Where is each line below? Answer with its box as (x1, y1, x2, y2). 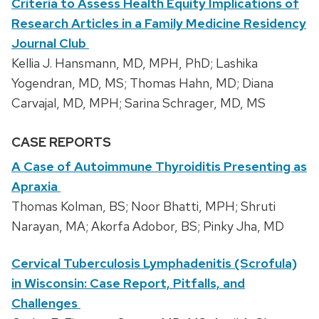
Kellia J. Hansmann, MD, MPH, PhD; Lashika (11, 55, 258, 72)
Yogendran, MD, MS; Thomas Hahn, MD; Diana (11, 75, 273, 92)
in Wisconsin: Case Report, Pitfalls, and (11, 274, 245, 291)
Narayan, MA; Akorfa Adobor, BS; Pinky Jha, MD (11, 217, 284, 234)
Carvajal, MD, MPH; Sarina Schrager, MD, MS (11, 95, 266, 112)
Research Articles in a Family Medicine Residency (11, 15, 306, 32)
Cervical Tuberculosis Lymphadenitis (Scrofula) (11, 254, 297, 271)
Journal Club (11, 35, 89, 52)
